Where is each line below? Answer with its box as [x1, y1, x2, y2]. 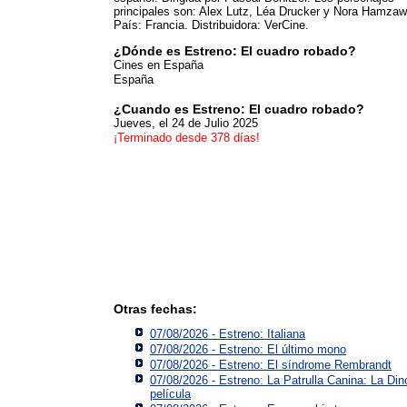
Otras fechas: [114, 301, 197, 316]
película [150, 386, 191, 401]
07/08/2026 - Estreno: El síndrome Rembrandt [150, 357, 392, 372]
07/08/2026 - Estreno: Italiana [150, 326, 305, 341]
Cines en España [114, 57, 203, 72]
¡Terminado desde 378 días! [114, 130, 260, 144]
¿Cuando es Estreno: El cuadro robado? [114, 101, 364, 116]
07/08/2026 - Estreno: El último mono [150, 342, 346, 356]
